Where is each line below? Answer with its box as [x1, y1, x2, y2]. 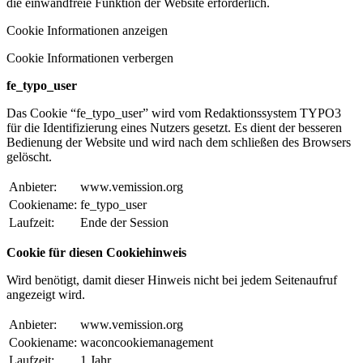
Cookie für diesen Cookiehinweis [6, 245, 186, 259]
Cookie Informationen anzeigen [6, 23, 168, 37]
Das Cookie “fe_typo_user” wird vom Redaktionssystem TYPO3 [6, 105, 341, 120]
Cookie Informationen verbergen [6, 50, 173, 65]
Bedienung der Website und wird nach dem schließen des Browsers [6, 135, 351, 149]
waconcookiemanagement [80, 335, 213, 349]
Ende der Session [80, 215, 169, 229]
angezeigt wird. [6, 287, 85, 301]
